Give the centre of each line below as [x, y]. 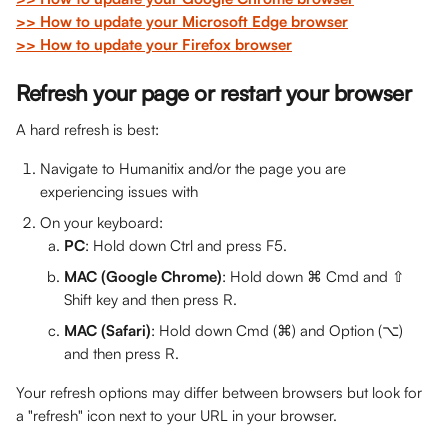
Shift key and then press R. [150, 299]
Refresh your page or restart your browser [214, 92]
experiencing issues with [119, 191]
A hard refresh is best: [87, 129]
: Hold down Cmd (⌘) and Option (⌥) [279, 330]
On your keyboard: [101, 222]
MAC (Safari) [107, 330]
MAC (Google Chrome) [143, 276]
